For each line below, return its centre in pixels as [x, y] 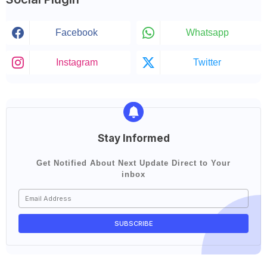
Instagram [77, 62]
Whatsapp [207, 32]
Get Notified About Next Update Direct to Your [133, 163]
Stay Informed [133, 138]
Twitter [207, 62]
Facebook [77, 32]
